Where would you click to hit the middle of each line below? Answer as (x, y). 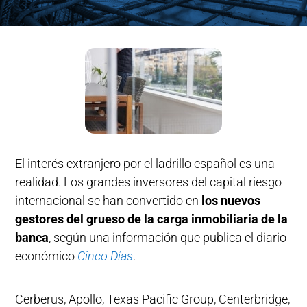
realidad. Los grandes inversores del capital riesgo (149, 182)
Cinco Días (106, 256)
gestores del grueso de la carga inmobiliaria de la (152, 219)
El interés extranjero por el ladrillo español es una (145, 163)
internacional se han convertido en (107, 200)
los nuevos (230, 200)
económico (47, 256)
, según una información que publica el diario (168, 237)
